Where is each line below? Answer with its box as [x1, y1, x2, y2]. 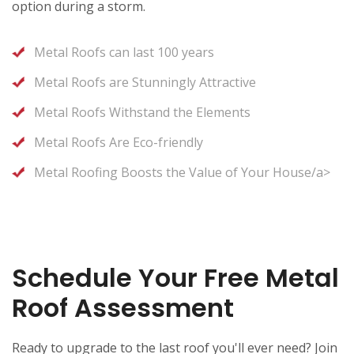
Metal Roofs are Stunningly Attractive [34, 73, 256, 91]
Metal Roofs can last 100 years [34, 43, 214, 61]
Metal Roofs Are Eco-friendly [34, 133, 203, 151]
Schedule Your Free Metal [12, 259, 339, 296]
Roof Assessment [12, 289, 234, 326]
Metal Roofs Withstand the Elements [34, 103, 250, 121]
